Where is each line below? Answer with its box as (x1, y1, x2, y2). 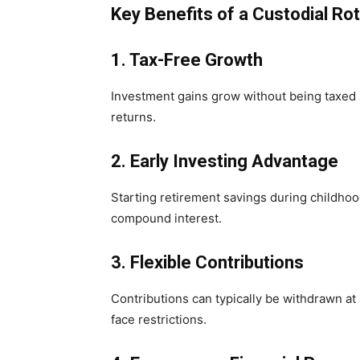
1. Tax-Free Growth (111, 50, 263, 71)
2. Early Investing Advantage (111, 151, 338, 172)
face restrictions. (111, 312, 207, 328)
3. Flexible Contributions (111, 252, 304, 273)
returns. (111, 109, 156, 125)
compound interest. (111, 211, 222, 227)
